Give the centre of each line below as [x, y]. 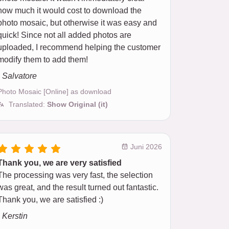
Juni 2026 [145, 146]
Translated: [28, 104]
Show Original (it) [77, 104]
